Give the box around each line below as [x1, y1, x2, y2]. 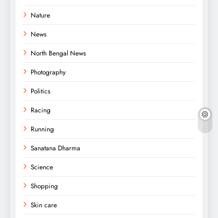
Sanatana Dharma [31, 143, 80, 153]
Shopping [31, 181, 58, 191]
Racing [31, 105, 51, 115]
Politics [31, 86, 50, 96]
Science [31, 162, 53, 172]
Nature [31, 10, 50, 20]
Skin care [31, 200, 57, 210]
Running [31, 124, 54, 134]
